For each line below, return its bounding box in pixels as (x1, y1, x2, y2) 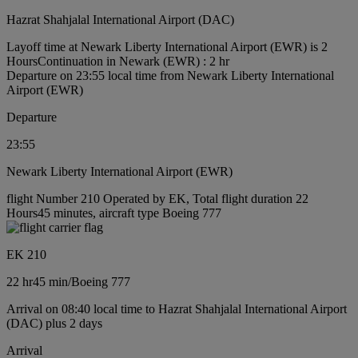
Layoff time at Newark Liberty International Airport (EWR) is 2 (6, 40, 328, 54)
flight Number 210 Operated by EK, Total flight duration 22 (6, 192, 308, 206)
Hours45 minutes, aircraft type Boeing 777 (6, 206, 221, 221)
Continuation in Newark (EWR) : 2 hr (38, 54, 229, 69)
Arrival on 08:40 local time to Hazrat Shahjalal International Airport (6, 302, 347, 316)
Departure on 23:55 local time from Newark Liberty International (6, 69, 334, 83)
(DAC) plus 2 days (6, 316, 102, 331)
